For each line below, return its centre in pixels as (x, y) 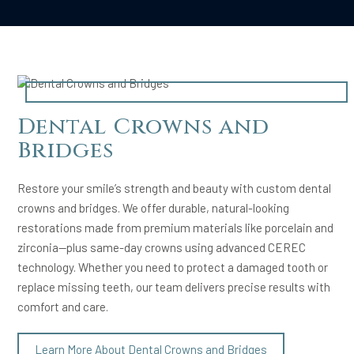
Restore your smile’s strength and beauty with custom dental (175, 188)
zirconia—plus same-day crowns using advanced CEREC (162, 247)
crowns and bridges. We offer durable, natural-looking (154, 207)
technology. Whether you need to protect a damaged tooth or (173, 267)
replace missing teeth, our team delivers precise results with (174, 286)
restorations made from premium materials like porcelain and (176, 227)
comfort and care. (63, 306)
